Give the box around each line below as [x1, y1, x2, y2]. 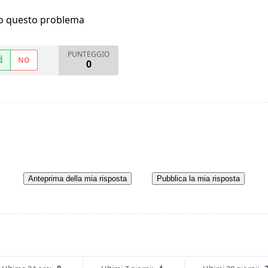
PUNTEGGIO [68, 49, 109, 60]
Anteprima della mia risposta [28, 174, 127, 184]
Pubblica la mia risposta [157, 174, 240, 184]
